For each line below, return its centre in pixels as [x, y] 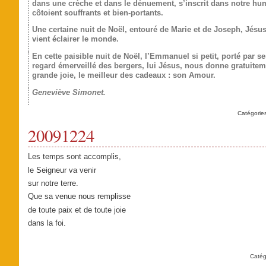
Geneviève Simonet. [69, 92]
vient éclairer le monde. [75, 39]
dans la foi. [47, 223]
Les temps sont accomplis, [74, 157]
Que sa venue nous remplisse [79, 197]
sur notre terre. [53, 183]
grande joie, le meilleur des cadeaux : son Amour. [123, 75]
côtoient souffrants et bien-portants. [97, 12]
